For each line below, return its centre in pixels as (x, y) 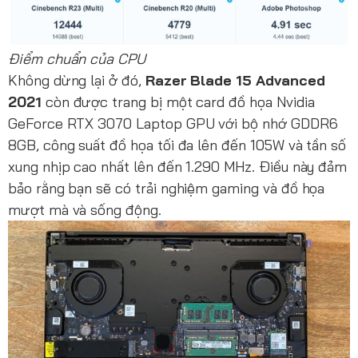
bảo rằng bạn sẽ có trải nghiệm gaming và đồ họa (167, 188)
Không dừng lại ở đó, (77, 80)
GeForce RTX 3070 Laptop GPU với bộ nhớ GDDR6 (173, 123)
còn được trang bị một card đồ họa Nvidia (178, 101)
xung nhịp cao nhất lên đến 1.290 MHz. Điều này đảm (178, 166)
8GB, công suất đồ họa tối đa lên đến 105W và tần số (177, 145)
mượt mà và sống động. (85, 209)
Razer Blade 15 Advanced (235, 80)
